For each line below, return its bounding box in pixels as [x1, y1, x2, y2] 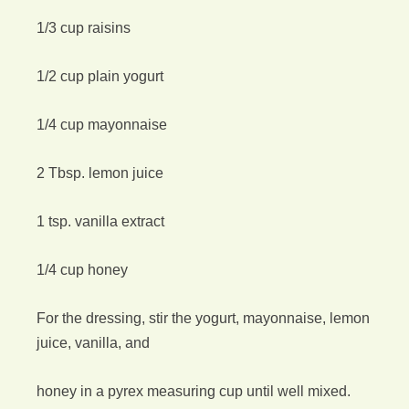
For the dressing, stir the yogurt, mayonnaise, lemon [37, 310, 370, 326]
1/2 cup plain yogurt [37, 68, 163, 84]
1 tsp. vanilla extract [37, 214, 164, 229]
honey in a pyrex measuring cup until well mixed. [37, 383, 351, 399]
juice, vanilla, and [37, 335, 150, 351]
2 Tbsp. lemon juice [37, 165, 163, 181]
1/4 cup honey [37, 262, 128, 278]
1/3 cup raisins [37, 20, 131, 36]
